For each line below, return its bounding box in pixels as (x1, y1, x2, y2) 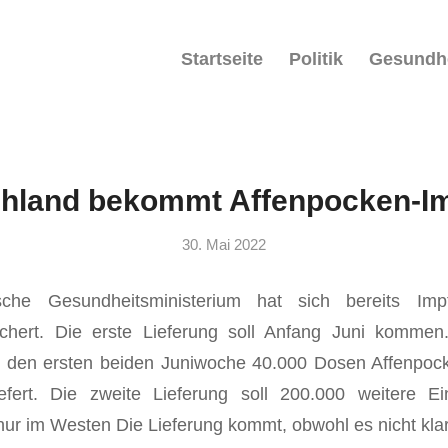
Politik (289, 49, 343, 69)
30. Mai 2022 (182, 237, 266, 253)
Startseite (181, 49, 263, 69)
